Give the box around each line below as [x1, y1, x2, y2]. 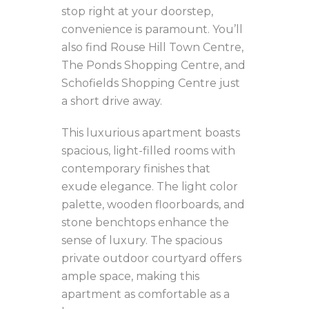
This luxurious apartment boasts [61, 126, 240, 139]
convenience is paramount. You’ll [61, 23, 243, 36]
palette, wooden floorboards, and [61, 198, 245, 211]
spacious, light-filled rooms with [61, 144, 235, 157]
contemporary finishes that [61, 162, 210, 175]
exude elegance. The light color [61, 180, 238, 193]
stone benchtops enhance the [61, 216, 229, 229]
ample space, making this [61, 270, 199, 283]
